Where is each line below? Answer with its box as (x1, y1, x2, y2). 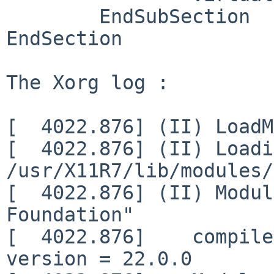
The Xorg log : (6, 71, 169, 94)
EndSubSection (6, 5, 99, 28)
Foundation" (6, 203, 134, 226)
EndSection (6, 27, 122, 50)
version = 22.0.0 (6, 247, 192, 270)
